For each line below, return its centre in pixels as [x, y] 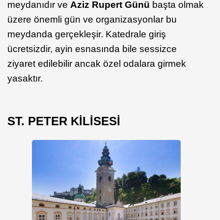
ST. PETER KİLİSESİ [64, 121]
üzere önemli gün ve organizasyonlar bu [92, 20]
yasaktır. [25, 79]
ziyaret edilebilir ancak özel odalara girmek [97, 64]
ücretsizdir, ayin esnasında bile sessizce [92, 49]
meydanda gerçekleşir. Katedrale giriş [87, 34]
